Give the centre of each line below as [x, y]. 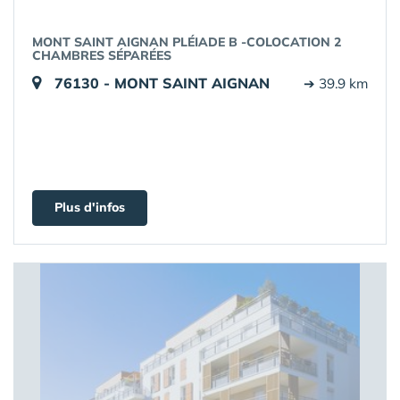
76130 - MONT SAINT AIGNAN [162, 83]
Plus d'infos [90, 207]
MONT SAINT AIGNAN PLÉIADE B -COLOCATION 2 [187, 42]
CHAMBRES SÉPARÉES [102, 55]
